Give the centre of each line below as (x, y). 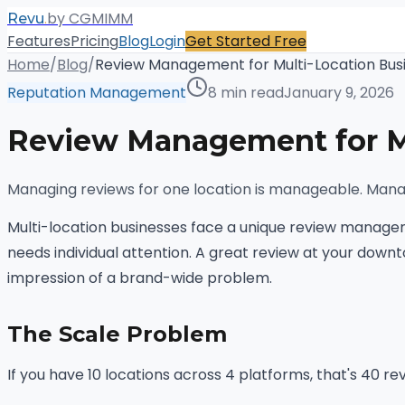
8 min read (246, 93)
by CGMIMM (90, 19)
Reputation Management (97, 93)
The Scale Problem (117, 334)
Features (39, 41)
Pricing (94, 41)
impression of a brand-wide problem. (140, 278)
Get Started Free (246, 41)
